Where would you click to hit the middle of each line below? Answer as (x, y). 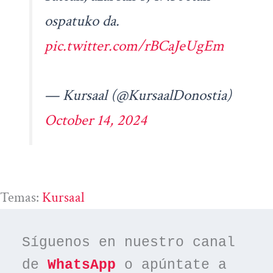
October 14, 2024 (95, 120)
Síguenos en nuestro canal (129, 242)
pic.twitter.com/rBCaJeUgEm (134, 46)
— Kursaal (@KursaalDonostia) (138, 95)
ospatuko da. (82, 21)
